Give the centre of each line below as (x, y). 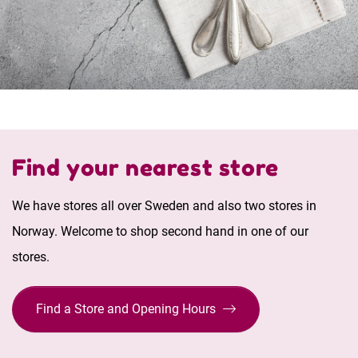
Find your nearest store (145, 168)
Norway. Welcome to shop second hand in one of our (160, 231)
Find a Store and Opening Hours (127, 309)
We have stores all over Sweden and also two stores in (164, 206)
